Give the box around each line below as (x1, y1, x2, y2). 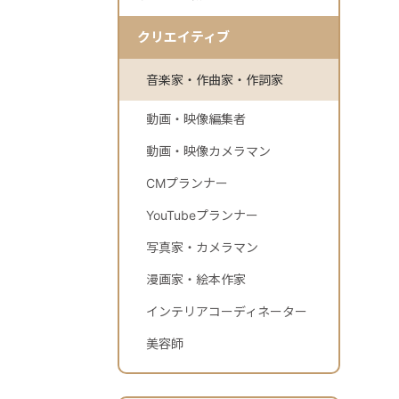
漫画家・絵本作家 (146, 271, 246, 287)
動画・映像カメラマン (146, 142, 271, 159)
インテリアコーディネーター (146, 303, 307, 319)
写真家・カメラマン (146, 239, 258, 255)
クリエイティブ (137, 28, 230, 45)
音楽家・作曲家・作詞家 (146, 71, 283, 87)
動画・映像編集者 (146, 110, 246, 126)
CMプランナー (146, 175, 228, 191)
